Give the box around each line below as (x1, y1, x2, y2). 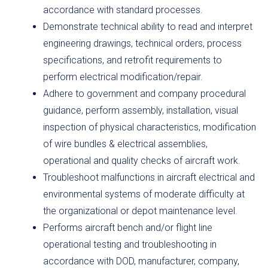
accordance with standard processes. (43, 4, 203, 16)
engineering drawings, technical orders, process (43, 38, 242, 50)
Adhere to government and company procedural (43, 88, 246, 100)
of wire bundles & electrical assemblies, (43, 138, 208, 150)
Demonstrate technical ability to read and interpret (43, 21, 252, 33)
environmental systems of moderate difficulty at (43, 188, 245, 200)
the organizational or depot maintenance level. (43, 205, 237, 217)
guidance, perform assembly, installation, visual (43, 105, 238, 117)
